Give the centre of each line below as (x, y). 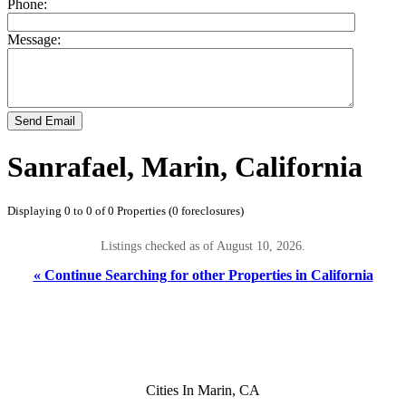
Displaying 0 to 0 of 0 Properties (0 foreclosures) (126, 211)
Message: (34, 40)
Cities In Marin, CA (203, 390)
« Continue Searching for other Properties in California (203, 275)
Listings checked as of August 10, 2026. (203, 246)
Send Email (45, 121)
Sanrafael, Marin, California (185, 166)
